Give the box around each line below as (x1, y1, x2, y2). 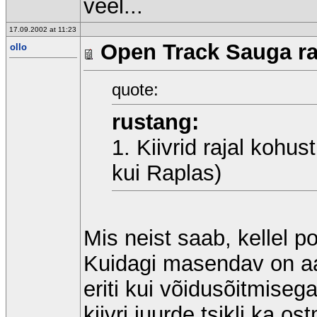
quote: (112, 79, 158, 99)
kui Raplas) (112, 160, 221, 185)
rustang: (112, 109, 199, 134)
